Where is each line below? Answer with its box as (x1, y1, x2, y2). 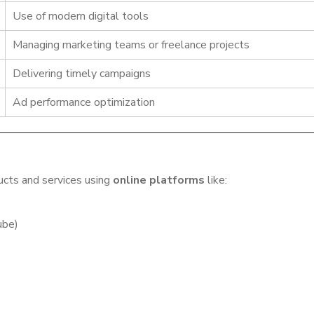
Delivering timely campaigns (13, 65, 151, 81)
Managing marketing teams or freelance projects (13, 36, 250, 53)
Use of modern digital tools (13, 8, 149, 24)
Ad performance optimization (13, 94, 155, 110)
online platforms (113, 172, 205, 188)
